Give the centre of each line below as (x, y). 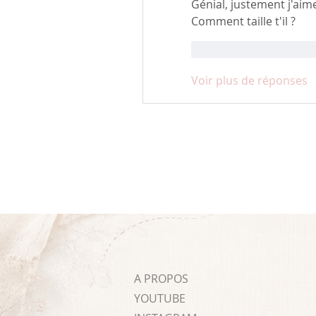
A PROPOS (161, 279)
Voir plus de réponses (249, 81)
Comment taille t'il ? (245, 22)
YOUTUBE (159, 299)
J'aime (226, 49)
